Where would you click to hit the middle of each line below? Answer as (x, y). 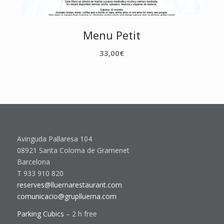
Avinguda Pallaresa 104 (54, 139)
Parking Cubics (40, 213)
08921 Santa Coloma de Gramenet (73, 150)
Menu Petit (112, 35)
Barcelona (33, 162)
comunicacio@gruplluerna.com (66, 196)
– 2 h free (80, 213)
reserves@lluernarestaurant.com (69, 185)
